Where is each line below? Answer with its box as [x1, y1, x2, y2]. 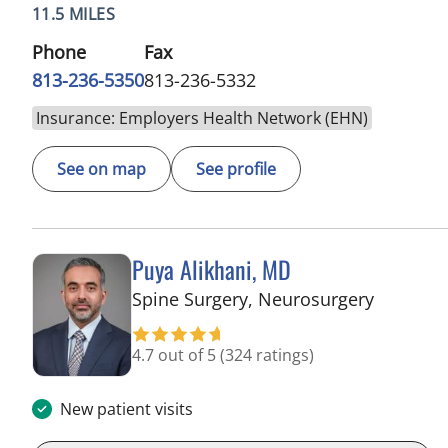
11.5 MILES [32, 2, 115, 25]
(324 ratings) [220, 343, 314, 366]
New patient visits [60, 398, 193, 421]
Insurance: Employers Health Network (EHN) [36, 106, 368, 129]
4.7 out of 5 [132, 343, 220, 366]
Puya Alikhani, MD [132, 250, 291, 287]
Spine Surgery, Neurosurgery [132, 286, 374, 311]
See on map [57, 157, 146, 180]
